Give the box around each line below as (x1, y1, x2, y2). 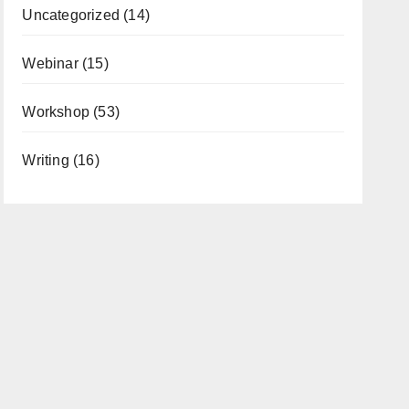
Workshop (22, 103, 89, 120)
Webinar (22, 55, 79, 71)
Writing (22, 152, 69, 168)
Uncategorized (22, 6, 120, 23)
